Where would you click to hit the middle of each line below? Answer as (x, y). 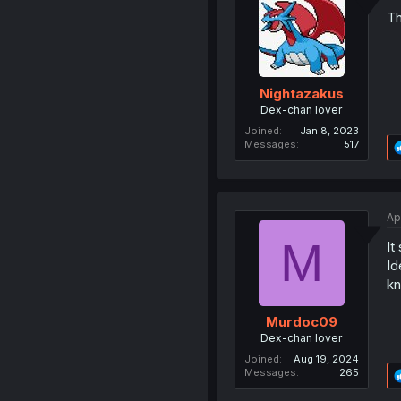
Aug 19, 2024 (326, 359)
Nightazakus (301, 93)
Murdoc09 (301, 322)
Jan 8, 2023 (329, 130)
